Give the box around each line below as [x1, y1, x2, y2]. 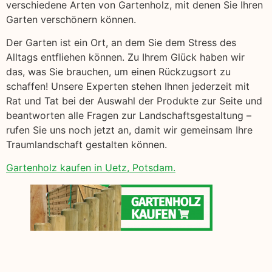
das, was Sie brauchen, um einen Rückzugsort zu [6, 65, 231, 78]
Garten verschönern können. [6, 13, 136, 25]
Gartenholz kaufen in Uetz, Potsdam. [6, 161, 175, 174]
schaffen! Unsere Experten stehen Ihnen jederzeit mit [6, 80, 250, 92]
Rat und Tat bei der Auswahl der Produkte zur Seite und [6, 94, 262, 107]
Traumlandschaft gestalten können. [6, 138, 167, 151]
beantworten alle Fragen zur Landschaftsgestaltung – [6, 109, 251, 121]
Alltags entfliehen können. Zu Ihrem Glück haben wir [6, 50, 245, 63]
